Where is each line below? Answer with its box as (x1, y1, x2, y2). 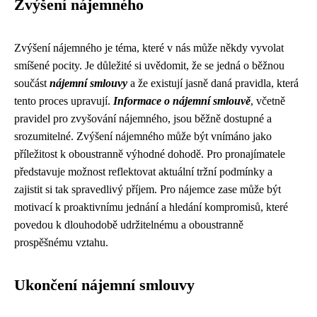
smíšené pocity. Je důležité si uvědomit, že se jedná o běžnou (14, 59, 284, 71)
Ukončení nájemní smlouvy (14, 277, 195, 294)
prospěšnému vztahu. (14, 236, 108, 248)
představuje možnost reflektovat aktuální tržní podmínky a (14, 166, 272, 178)
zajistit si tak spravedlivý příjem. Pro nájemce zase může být (14, 183, 281, 195)
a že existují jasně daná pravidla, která (127, 77, 299, 89)
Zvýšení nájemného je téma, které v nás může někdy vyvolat (14, 42, 284, 54)
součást (14, 77, 50, 89)
